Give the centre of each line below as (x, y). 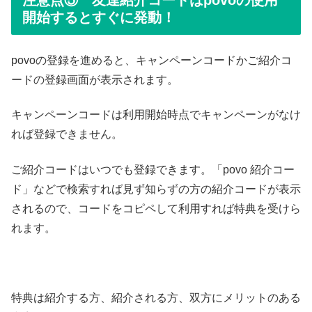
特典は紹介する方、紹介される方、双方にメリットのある (156, 298)
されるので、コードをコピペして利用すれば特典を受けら (156, 208)
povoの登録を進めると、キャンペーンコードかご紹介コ (151, 60)
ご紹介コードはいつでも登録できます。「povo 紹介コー (153, 169)
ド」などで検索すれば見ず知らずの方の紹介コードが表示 (156, 189)
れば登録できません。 (67, 134)
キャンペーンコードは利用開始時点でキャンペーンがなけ (156, 115)
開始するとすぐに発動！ (99, 18)
